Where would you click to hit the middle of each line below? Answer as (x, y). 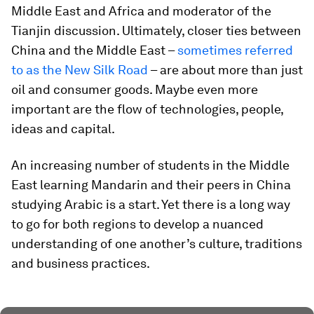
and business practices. (81, 263)
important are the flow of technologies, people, (147, 109)
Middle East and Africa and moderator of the (141, 11)
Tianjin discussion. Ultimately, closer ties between (156, 30)
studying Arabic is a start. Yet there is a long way (151, 204)
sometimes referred (235, 50)
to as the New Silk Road (80, 70)
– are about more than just (225, 70)
